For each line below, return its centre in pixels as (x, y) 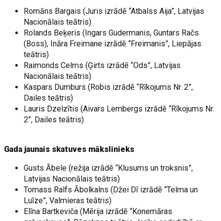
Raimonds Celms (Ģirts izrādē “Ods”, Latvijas (102, 65)
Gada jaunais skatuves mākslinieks (69, 149)
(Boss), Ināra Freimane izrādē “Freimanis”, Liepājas (113, 44)
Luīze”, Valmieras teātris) (68, 201)
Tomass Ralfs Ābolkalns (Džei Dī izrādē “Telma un (111, 190)
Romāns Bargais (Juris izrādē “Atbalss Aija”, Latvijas (114, 11)
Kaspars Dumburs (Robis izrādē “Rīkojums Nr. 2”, (109, 87)
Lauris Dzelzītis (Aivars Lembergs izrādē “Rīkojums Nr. (119, 109)
